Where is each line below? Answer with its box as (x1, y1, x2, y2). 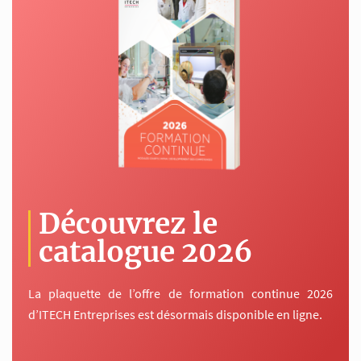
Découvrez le (39, 205, 218, 242)
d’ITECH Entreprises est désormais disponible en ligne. (28, 305, 322, 322)
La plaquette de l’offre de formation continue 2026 (28, 284, 333, 301)
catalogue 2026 (39, 234, 252, 270)
